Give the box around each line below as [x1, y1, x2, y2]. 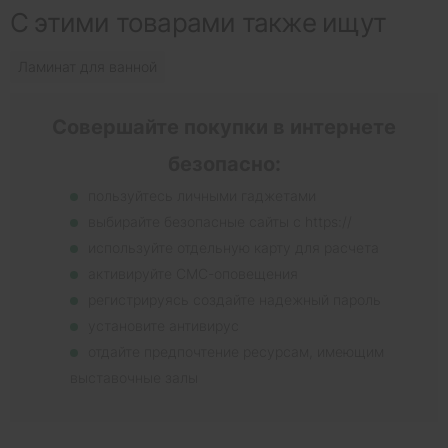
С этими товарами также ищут [10, 7, 386, 39]
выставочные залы [70, 369, 198, 387]
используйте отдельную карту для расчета [88, 239, 379, 257]
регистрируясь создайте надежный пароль [88, 291, 381, 309]
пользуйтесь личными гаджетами [88, 187, 316, 205]
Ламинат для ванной [18, 58, 157, 76]
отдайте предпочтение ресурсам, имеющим [88, 343, 384, 361]
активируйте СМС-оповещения [88, 265, 298, 283]
